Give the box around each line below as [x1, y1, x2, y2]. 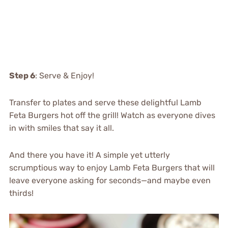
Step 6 [9, 71, 35, 81]
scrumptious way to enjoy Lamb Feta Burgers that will [9, 163, 215, 173]
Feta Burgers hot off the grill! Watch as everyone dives [9, 110, 215, 121]
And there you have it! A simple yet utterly [9, 150, 170, 160]
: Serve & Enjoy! [35, 71, 94, 81]
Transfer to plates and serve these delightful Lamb [9, 98, 202, 108]
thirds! [9, 188, 34, 198]
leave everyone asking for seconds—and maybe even [9, 176, 211, 186]
